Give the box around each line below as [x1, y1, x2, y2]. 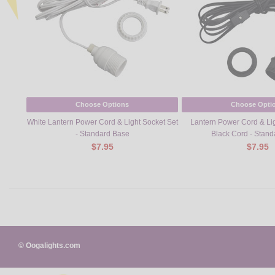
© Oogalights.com [18, 241, 80, 250]
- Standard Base [75, 129, 130, 138]
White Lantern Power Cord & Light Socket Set [26, 117, 178, 126]
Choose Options [76, 101, 129, 109]
